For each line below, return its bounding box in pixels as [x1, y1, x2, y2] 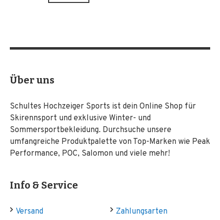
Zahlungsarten [116, 207, 167, 217]
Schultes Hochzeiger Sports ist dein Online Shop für [10, 102, 196, 111]
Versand [16, 207, 43, 217]
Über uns [10, 74, 55, 86]
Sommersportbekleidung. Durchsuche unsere [10, 125, 171, 135]
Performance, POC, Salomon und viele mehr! [10, 149, 170, 159]
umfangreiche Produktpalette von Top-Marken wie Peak [10, 137, 210, 147]
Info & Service [10, 179, 78, 191]
